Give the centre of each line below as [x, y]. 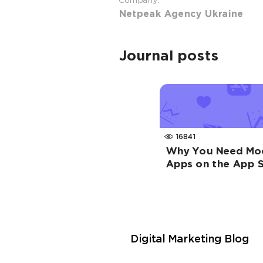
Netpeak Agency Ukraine [181, 15]
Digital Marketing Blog [190, 239]
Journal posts [168, 57]
